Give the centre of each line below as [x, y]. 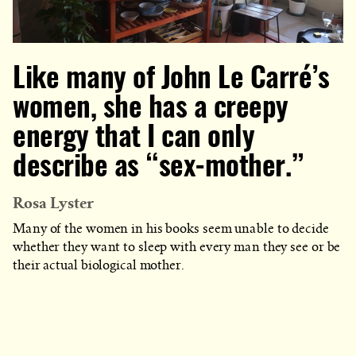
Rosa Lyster [53, 203]
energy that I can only [133, 138]
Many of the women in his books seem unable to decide [171, 229]
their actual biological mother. [99, 266]
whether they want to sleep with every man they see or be [177, 248]
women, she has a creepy [151, 109]
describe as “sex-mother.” [159, 168]
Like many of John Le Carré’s [171, 79]
